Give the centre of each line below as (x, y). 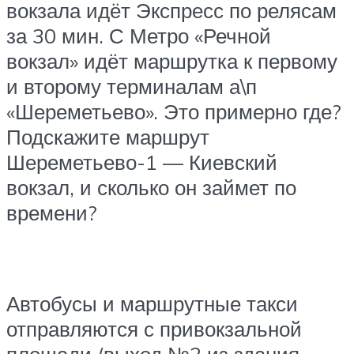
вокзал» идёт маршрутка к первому (172, 60)
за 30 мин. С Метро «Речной (139, 35)
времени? (52, 212)
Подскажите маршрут (108, 136)
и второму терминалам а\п (132, 86)
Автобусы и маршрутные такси (152, 303)
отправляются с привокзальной (154, 328)
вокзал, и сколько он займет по (151, 187)
